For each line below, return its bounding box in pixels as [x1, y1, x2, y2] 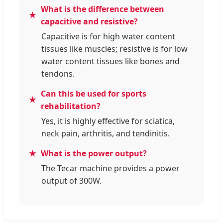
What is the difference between [41, 3, 164, 14]
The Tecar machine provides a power [41, 162, 180, 174]
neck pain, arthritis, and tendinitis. [41, 127, 170, 139]
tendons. [41, 68, 75, 79]
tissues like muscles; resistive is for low [41, 43, 188, 54]
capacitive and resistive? [41, 15, 138, 27]
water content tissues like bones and [41, 55, 180, 67]
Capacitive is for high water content [41, 30, 175, 42]
